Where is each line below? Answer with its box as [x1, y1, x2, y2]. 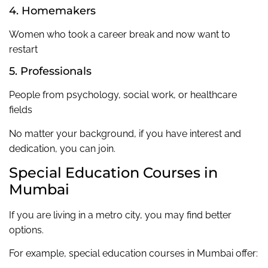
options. [9, 224, 44, 236]
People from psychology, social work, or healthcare [9, 89, 237, 101]
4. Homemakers [9, 4, 96, 17]
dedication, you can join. [9, 142, 115, 154]
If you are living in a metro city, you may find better [9, 209, 232, 221]
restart [9, 43, 38, 55]
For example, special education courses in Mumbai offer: [9, 248, 258, 260]
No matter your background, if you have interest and [9, 127, 241, 139]
